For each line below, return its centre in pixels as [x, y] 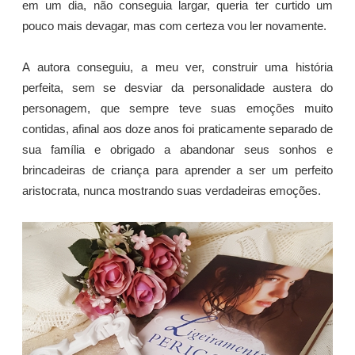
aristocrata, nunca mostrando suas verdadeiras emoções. [172, 191]
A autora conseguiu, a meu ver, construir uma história [177, 67]
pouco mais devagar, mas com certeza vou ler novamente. [174, 26]
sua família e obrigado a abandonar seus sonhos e [177, 149]
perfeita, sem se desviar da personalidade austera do [177, 88]
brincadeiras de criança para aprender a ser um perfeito [177, 170]
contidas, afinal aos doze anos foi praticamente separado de [177, 129]
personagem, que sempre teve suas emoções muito [177, 108]
